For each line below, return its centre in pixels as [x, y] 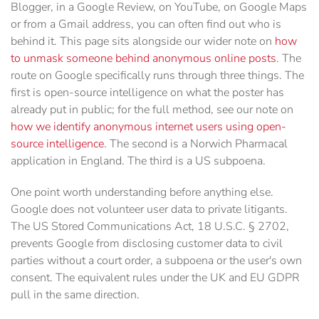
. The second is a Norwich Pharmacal [196, 144]
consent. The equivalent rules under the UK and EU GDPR [155, 278]
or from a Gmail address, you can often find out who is [146, 25]
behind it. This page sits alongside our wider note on [143, 42]
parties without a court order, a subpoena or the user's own [156, 261]
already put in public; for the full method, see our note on [152, 110]
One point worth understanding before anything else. [142, 193]
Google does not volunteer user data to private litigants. [149, 210]
